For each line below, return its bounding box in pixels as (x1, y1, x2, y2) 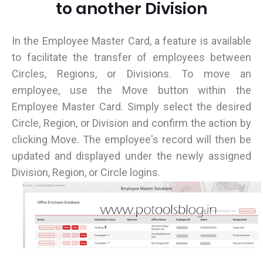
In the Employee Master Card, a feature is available (12, 35, 251, 47)
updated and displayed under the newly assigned (12, 150, 251, 162)
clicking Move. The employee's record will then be (12, 133, 251, 146)
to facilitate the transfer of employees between (12, 51, 251, 63)
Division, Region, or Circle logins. (12, 166, 160, 178)
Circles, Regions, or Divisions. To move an (12, 68, 251, 80)
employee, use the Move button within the (12, 84, 251, 96)
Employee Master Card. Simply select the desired (12, 100, 251, 113)
